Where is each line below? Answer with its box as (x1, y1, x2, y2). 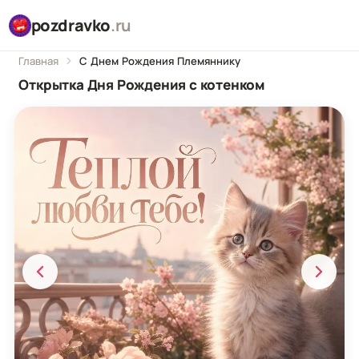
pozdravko (30, 14, 111, 36)
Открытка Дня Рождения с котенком (18, 75, 265, 95)
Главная (18, 53, 59, 68)
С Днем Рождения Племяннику (79, 53, 241, 68)
